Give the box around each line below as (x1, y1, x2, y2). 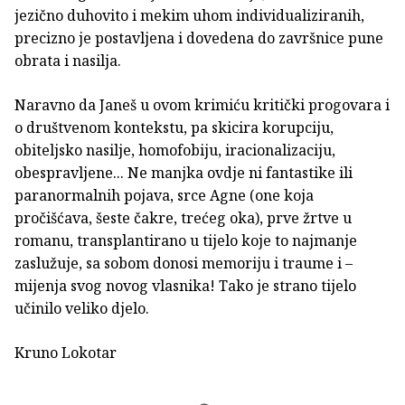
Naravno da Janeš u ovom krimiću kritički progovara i (14, 95, 390, 116)
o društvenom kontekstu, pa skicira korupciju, (14, 118, 334, 138)
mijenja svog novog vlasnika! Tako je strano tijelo (14, 276, 356, 297)
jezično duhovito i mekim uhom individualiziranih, (14, 5, 364, 26)
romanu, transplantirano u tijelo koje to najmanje (14, 231, 357, 251)
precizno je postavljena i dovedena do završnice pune (14, 28, 383, 49)
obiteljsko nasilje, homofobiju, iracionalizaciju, (14, 140, 335, 161)
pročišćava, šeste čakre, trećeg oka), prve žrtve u (14, 208, 352, 229)
